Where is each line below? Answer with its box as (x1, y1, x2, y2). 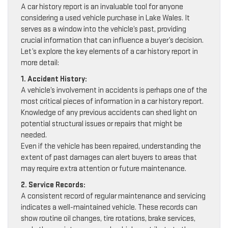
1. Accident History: (21, 74, 87, 84)
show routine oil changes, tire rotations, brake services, (21, 214, 195, 224)
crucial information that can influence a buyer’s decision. (21, 36, 204, 46)
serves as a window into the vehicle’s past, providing (21, 24, 186, 35)
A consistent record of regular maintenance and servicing (21, 191, 206, 202)
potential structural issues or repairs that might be (21, 119, 182, 129)
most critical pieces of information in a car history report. (21, 97, 204, 107)
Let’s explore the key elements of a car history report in (21, 47, 198, 57)
